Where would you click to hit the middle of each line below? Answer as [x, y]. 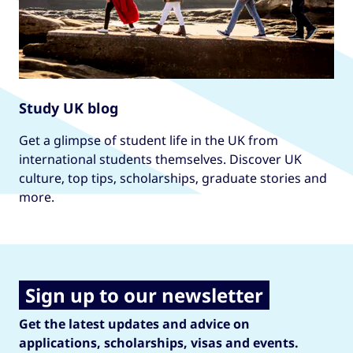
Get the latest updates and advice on [134, 324]
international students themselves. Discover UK [160, 159]
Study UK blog [69, 108]
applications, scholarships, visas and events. [159, 343]
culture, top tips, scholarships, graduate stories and [173, 178]
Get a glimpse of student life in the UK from [149, 140]
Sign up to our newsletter [144, 295]
